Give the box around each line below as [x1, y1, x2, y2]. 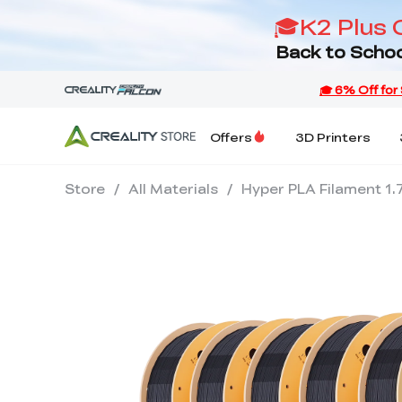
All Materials [128, 179, 218, 197]
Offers [210, 127, 252, 145]
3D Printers [295, 127, 371, 145]
